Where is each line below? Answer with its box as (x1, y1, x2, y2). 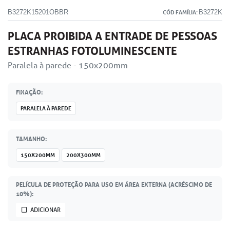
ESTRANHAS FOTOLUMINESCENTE (8, 44, 177, 58)
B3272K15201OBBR (8, 8, 68, 16)
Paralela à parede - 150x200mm (8, 60, 128, 70)
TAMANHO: (16, 135, 47, 143)
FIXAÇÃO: (16, 88, 43, 96)
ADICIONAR (30, 205, 61, 214)
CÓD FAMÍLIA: (163, 8, 199, 16)
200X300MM (66, 151, 101, 159)
